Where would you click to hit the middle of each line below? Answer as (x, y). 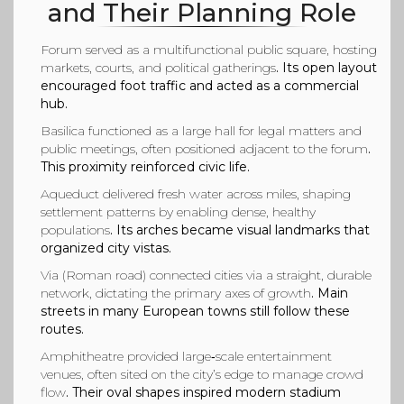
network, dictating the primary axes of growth (176, 294)
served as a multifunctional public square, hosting (231, 50)
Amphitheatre (82, 357)
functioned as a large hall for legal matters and (225, 131)
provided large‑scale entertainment (230, 357)
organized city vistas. (106, 248)
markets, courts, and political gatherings (158, 68)
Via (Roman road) (93, 275)
